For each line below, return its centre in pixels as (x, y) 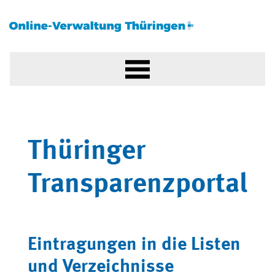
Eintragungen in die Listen (134, 245)
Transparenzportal (137, 185)
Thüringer (87, 152)
